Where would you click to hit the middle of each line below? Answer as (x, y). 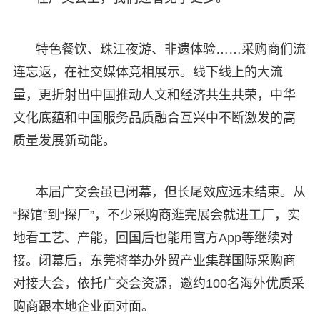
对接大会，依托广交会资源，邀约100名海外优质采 (158, 283)
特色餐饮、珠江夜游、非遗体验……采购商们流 (170, 49)
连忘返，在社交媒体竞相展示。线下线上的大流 (147, 72)
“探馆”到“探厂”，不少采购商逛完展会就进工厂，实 (156, 215)
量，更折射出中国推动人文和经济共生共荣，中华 (154, 95)
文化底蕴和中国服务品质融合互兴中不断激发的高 (154, 117)
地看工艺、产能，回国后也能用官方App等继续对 (152, 237)
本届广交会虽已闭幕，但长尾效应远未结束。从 (170, 192)
